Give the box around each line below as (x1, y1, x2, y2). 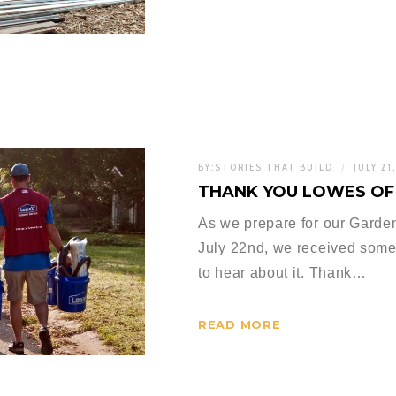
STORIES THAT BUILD (215, 160, 333, 173)
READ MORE (198, 317, 281, 332)
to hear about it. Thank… (198, 265, 367, 281)
